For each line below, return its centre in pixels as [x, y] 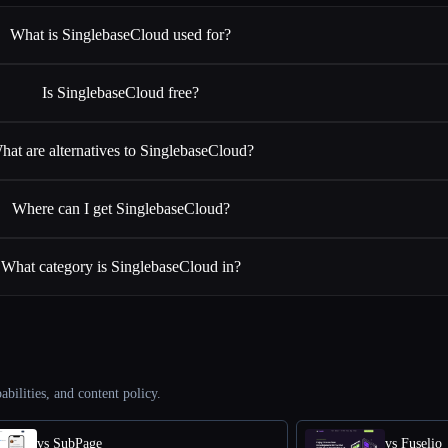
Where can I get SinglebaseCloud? [120, 209]
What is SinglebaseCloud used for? [121, 35]
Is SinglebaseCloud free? [121, 93]
